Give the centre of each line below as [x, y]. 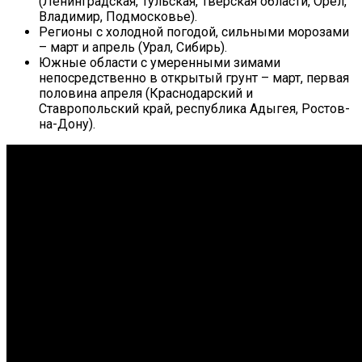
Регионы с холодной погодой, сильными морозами [194, 32]
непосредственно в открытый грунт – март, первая [194, 78]
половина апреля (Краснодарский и [146, 93]
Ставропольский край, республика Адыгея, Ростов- [194, 108]
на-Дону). [67, 124]
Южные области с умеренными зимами [160, 62]
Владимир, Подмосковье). [118, 16]
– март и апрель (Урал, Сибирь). [133, 47]
